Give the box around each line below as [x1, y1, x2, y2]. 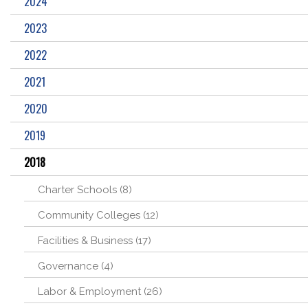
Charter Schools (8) [38, 184, 132, 196]
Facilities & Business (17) [38, 234, 151, 247]
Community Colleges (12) [38, 209, 159, 221]
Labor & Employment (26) [38, 285, 162, 298]
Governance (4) [38, 260, 113, 272]
